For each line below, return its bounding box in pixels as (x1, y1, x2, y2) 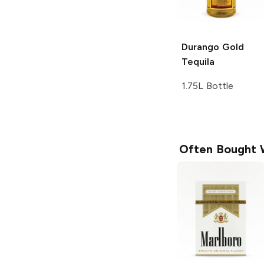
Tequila (181, 56, 214, 68)
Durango (181, 41, 219, 53)
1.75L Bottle (181, 80, 233, 92)
